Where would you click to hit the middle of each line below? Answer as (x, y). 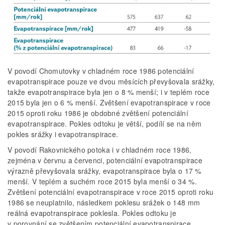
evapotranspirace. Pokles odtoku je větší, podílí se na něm (105, 124)
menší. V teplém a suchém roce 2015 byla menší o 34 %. (102, 182)
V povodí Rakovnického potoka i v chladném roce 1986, (100, 150)
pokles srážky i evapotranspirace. (63, 134)
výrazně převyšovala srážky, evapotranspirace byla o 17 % (104, 171)
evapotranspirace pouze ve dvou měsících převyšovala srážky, (111, 82)
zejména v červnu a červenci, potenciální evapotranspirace (105, 160)
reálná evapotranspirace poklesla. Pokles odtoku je (92, 213)
